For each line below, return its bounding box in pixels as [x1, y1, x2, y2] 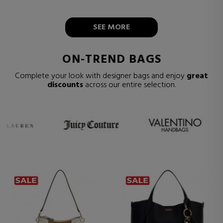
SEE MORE [93, 20, 130, 34]
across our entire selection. [83, 78, 176, 92]
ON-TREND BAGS [62, 50, 161, 69]
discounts [47, 78, 83, 92]
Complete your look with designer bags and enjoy [15, 69, 187, 83]
